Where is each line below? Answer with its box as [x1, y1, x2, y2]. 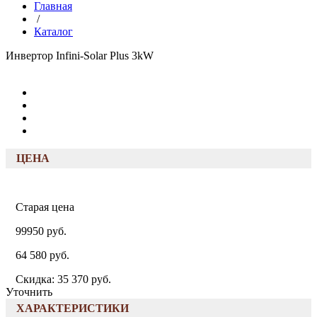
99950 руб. [16, 224, 67, 237]
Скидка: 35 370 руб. [16, 272, 111, 285]
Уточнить [6, 285, 52, 298]
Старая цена [16, 200, 74, 213]
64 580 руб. [16, 248, 69, 261]
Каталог [34, 25, 73, 38]
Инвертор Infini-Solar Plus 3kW [6, 49, 154, 62]
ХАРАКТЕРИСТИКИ [16, 301, 129, 314]
